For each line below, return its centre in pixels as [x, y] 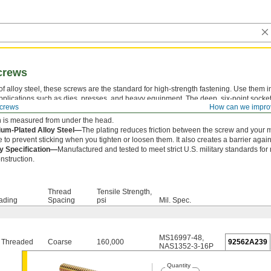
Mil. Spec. [175, 200]
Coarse [60, 242]
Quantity [178, 265]
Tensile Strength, [124, 192]
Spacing [61, 200]
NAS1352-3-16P [186, 246]
